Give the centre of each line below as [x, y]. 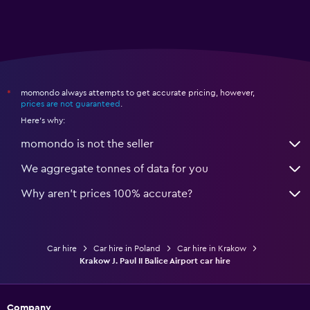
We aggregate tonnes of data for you [115, 169]
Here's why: [43, 121]
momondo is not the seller [87, 144]
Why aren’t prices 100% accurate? [107, 194]
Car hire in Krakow [212, 249]
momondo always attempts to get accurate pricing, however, [138, 93]
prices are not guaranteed [71, 104]
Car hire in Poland [127, 249]
